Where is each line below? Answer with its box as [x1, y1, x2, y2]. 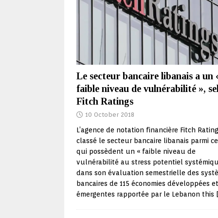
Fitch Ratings [76, 96, 133, 107]
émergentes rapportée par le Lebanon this [76, 190, 216, 199]
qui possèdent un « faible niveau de [76, 147, 196, 156]
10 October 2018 [85, 111, 134, 119]
